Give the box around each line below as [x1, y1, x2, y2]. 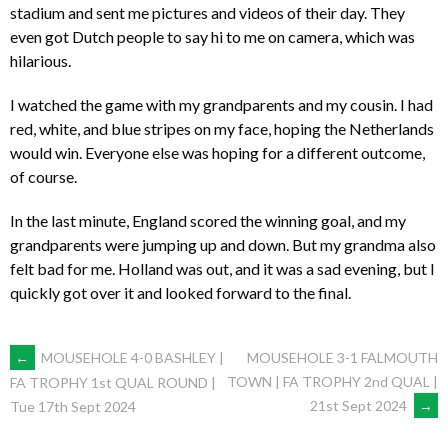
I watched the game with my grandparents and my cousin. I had [10, 94, 433, 114]
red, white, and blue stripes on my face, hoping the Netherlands [10, 118, 434, 138]
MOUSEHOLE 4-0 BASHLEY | [38, 348, 224, 366]
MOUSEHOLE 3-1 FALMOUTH [247, 348, 438, 366]
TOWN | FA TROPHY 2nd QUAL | [227, 372, 438, 390]
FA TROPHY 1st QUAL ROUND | [10, 373, 216, 391]
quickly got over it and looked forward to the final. [10, 282, 351, 302]
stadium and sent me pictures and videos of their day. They [10, 2, 405, 22]
